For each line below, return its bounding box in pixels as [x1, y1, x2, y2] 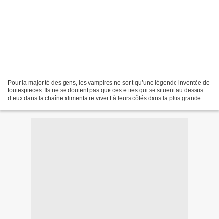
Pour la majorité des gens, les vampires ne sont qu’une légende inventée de [8, 79, 210, 86]
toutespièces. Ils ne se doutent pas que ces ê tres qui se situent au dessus [8, 87, 203, 94]
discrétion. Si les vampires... [8, 102, 82, 109]
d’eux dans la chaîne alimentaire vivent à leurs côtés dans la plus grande [8, 94, 201, 102]
